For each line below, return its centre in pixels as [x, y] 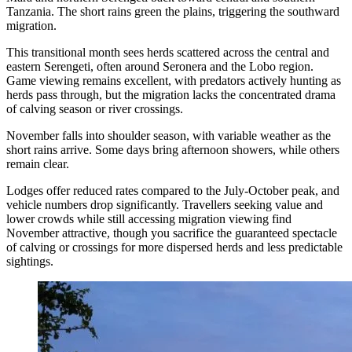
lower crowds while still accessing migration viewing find [149, 218]
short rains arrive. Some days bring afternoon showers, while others [173, 149]
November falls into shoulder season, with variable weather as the [169, 135]
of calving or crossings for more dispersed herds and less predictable [174, 247]
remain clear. [38, 163]
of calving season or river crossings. [95, 108]
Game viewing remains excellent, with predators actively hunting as [174, 80]
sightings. [30, 261]
